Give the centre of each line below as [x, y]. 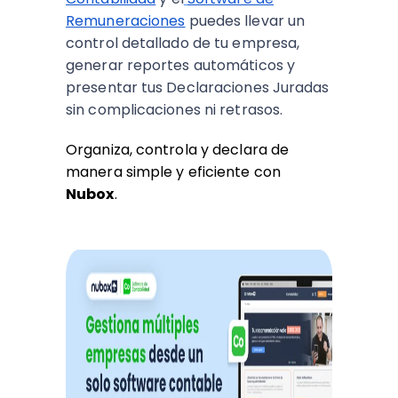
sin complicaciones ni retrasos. [175, 110]
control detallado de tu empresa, [183, 43]
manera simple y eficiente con [173, 172]
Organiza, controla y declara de [178, 150]
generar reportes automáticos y [181, 65]
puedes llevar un [245, 21]
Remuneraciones [126, 21]
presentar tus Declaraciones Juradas [198, 88]
